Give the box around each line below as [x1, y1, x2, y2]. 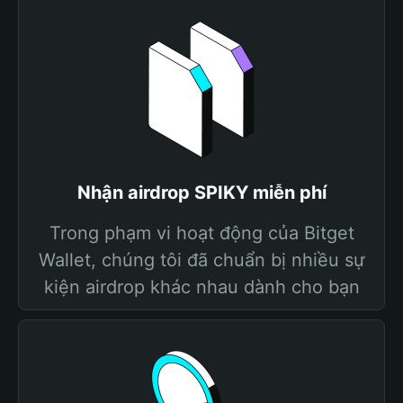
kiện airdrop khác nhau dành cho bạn [43, 276, 360, 298]
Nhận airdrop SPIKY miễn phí [76, 182, 327, 203]
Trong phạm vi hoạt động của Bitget [49, 222, 354, 244]
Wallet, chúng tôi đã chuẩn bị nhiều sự [39, 249, 364, 271]
